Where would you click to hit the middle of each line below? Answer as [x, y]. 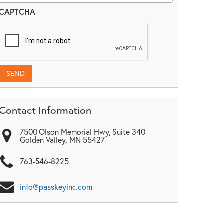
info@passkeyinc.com [56, 187]
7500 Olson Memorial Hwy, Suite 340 [82, 131]
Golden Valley [42, 139]
